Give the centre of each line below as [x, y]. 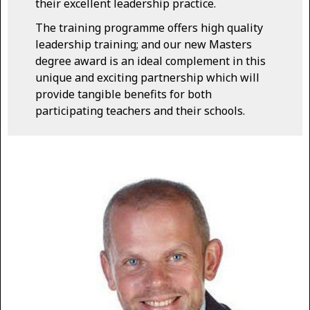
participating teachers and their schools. [140, 111]
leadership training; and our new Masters [144, 45]
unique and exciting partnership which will [147, 78]
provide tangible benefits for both [124, 94]
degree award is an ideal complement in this [151, 61]
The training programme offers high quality [149, 28]
